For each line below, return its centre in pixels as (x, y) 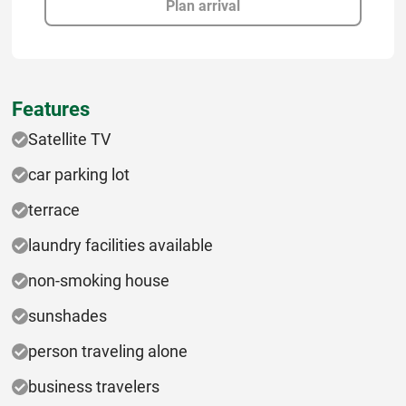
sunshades (68, 316)
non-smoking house (99, 281)
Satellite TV (69, 140)
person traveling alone (108, 352)
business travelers (94, 387)
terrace (54, 210)
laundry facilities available (121, 246)
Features (51, 108)
